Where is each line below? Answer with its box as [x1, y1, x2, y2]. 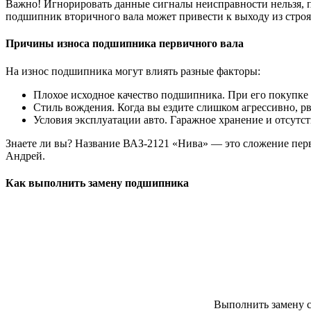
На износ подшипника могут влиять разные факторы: [6, 65, 260, 77]
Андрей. [6, 149, 45, 162]
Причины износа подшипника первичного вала [6, 37, 244, 50]
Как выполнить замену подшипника [6, 176, 189, 189]
